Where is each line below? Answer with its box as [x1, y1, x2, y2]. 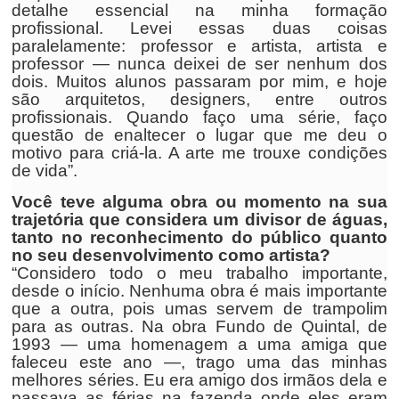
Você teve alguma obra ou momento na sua [12, 192, 387, 211]
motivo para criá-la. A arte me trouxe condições [12, 143, 387, 162]
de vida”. [12, 161, 78, 180]
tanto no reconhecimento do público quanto [12, 228, 387, 247]
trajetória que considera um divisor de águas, [12, 210, 387, 229]
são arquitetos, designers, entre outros [12, 90, 387, 109]
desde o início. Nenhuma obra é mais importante [12, 281, 387, 300]
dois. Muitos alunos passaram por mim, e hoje [12, 72, 387, 91]
